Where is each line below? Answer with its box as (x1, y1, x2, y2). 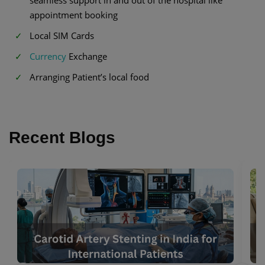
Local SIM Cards (30, 29, 94, 41)
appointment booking (30, 8, 118, 21)
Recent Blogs (9, 128, 115, 147)
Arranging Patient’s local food (30, 70, 149, 83)
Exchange (66, 50, 107, 62)
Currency (30, 50, 66, 62)
